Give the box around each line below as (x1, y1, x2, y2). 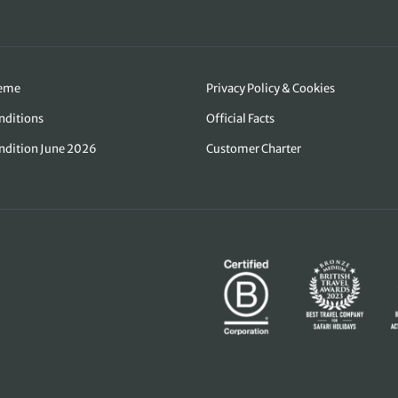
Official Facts (205, 111, 275, 127)
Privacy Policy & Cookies (205, 81, 335, 97)
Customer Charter (205, 141, 301, 157)
